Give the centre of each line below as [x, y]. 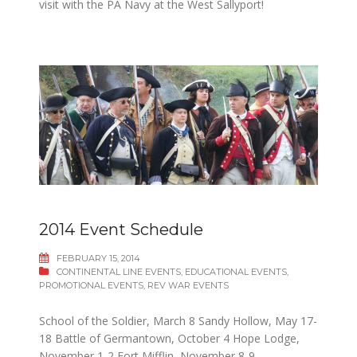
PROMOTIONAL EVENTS [91, 285]
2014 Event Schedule [121, 229]
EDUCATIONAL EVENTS [236, 272]
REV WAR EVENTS [188, 285]
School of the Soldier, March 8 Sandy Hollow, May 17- [178, 321]
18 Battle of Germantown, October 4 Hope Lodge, [169, 338]
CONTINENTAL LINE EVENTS [119, 272]
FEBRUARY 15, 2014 [98, 258]
